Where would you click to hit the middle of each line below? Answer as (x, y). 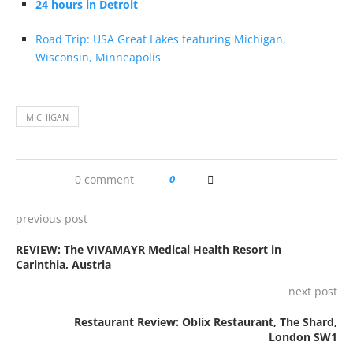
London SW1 (303, 337)
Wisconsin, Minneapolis (98, 58)
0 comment (104, 180)
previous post (52, 219)
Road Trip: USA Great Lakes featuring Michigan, (161, 39)
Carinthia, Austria (65, 265)
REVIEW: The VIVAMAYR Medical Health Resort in (149, 250)
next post (313, 292)
